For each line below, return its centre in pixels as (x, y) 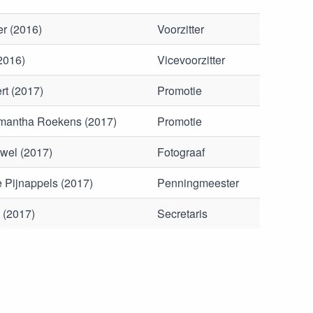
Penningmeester (198, 183)
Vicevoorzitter (191, 60)
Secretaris (182, 214)
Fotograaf (181, 152)
